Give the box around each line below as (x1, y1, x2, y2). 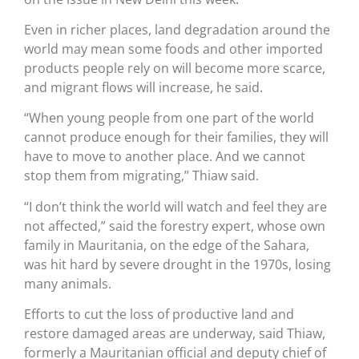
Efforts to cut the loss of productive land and (24, 305, 294, 324)
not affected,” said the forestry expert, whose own (24, 216, 325, 235)
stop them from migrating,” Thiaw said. (24, 167, 259, 185)
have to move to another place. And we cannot (24, 147, 305, 166)
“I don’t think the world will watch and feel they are (24, 197, 327, 216)
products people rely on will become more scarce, (24, 58, 325, 77)
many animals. (24, 274, 111, 292)
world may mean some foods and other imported (24, 39, 323, 58)
